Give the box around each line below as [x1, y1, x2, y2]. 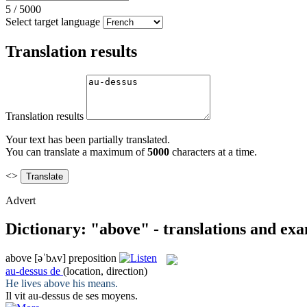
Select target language [5, 15, 100, 27]
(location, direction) [63, 265, 147, 277]
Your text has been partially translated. [5, 133, 170, 145]
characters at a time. [169, 145, 257, 158]
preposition [69, 252, 116, 265]
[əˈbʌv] [34, 252, 66, 265]
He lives [5, 277, 44, 289]
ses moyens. [83, 289, 138, 302]
